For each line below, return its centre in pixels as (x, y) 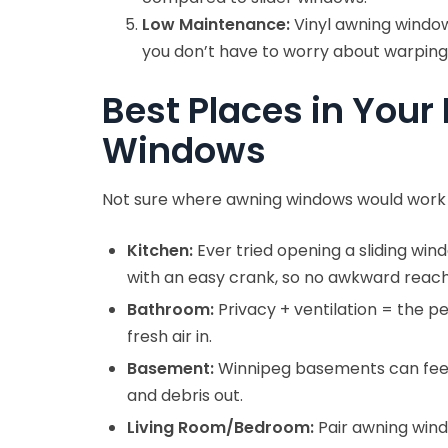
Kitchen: (160, 251)
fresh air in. (169, 337)
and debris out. (185, 396)
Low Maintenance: (216, 24)
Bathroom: (170, 310)
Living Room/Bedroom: (220, 428)
